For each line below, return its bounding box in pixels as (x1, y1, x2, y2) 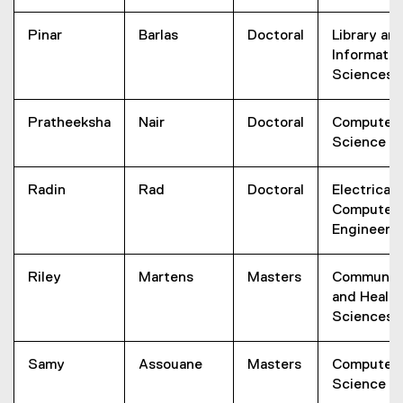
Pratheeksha (28, 116, 111, 130)
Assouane (139, 358, 202, 372)
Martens (139, 271, 193, 285)
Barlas (139, 29, 178, 43)
